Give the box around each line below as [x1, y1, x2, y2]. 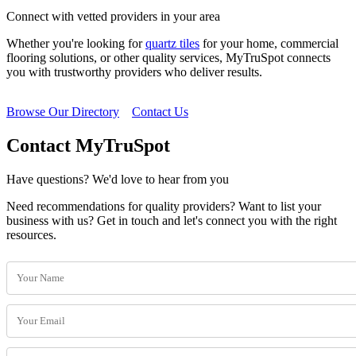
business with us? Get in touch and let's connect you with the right [6, 214, 337, 227]
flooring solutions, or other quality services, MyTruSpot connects [6, 51, 331, 65]
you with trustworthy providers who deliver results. [6, 65, 262, 79]
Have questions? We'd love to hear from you [6, 172, 229, 186]
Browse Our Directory [6, 105, 119, 119]
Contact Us [132, 105, 188, 119]
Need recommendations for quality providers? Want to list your [6, 199, 321, 213]
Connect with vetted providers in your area [6, 10, 220, 24]
